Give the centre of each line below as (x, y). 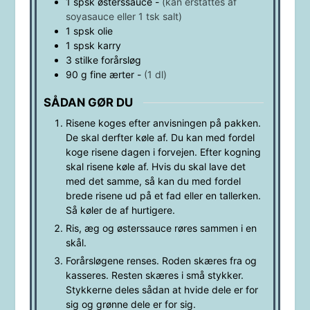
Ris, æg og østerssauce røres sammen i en (161, 228)
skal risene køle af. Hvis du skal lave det (155, 167)
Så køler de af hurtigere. (120, 210)
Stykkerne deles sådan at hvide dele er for (162, 290)
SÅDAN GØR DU (88, 102)
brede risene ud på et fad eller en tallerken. (163, 196)
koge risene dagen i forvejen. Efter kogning (163, 152)
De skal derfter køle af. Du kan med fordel (160, 138)
